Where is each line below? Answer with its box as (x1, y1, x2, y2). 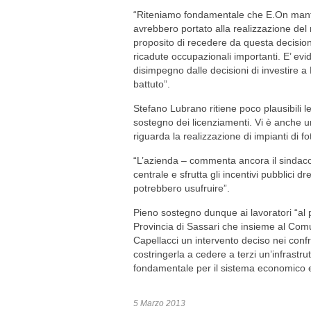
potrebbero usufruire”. (133, 183, 230, 194)
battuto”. (133, 78, 170, 90)
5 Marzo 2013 (133, 299, 185, 308)
